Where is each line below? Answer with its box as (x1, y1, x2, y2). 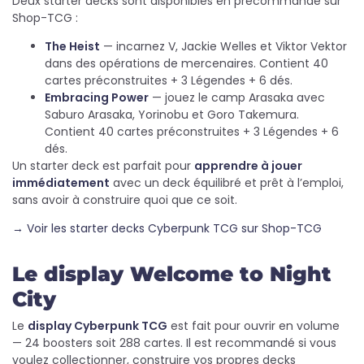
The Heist (45, 38, 100, 54)
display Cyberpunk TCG (28, 318, 167, 334)
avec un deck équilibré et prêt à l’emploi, (110, 175, 344, 191)
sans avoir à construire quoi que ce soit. (12, 192, 237, 208)
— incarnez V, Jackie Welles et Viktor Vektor (100, 38, 347, 54)
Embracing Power (45, 89, 149, 106)
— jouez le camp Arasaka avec (149, 89, 325, 106)
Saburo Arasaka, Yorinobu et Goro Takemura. (45, 106, 299, 123)
